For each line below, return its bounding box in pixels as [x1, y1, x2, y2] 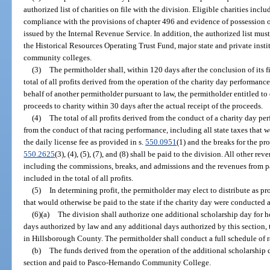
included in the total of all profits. [24, 173, 134, 183]
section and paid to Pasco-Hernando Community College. [24, 257, 212, 267]
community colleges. [24, 52, 92, 62]
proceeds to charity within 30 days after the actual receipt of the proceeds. [24, 101, 263, 110]
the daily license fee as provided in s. [24, 137, 146, 146]
